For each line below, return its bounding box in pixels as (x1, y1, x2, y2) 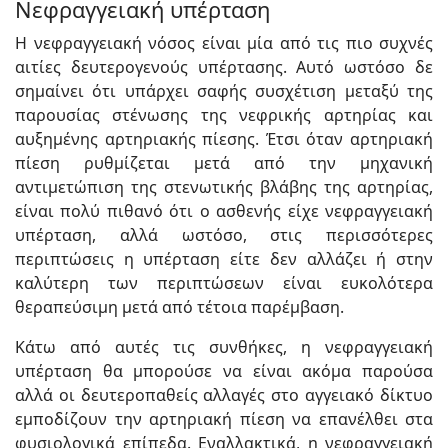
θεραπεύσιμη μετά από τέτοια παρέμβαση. (15, 295, 344, 318)
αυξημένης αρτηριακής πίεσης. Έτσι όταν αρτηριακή (15, 127, 433, 150)
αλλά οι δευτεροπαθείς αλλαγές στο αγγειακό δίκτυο (15, 383, 433, 406)
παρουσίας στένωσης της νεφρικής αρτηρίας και (15, 103, 433, 126)
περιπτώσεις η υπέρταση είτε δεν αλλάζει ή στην (15, 247, 433, 270)
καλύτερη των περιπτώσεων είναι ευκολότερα (15, 271, 433, 294)
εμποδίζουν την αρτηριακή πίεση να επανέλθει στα (15, 407, 433, 430)
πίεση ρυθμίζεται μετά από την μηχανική (15, 151, 433, 174)
